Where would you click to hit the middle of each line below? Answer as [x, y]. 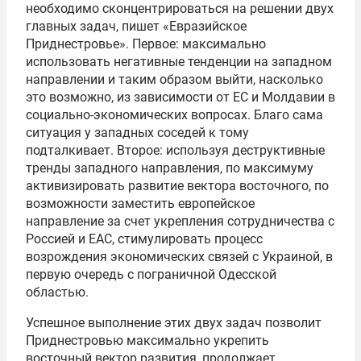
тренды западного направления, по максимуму [170, 168]
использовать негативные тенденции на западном [179, 62]
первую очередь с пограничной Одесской [151, 274]
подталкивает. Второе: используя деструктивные [175, 150]
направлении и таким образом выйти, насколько [174, 79]
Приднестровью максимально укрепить [147, 340]
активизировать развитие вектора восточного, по [177, 186]
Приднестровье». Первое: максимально [146, 44]
